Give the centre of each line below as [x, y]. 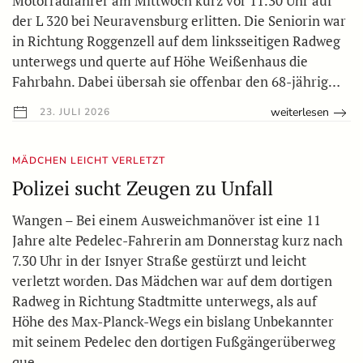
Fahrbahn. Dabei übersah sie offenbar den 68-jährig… [176, 82]
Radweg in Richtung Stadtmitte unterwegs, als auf [164, 301]
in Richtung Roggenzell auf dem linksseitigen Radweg [176, 41]
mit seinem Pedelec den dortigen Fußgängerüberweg [174, 342]
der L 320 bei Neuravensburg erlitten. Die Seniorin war [179, 21]
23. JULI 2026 [73, 112]
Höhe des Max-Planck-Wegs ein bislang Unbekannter [173, 322]
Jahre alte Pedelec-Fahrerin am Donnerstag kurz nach [177, 241]
